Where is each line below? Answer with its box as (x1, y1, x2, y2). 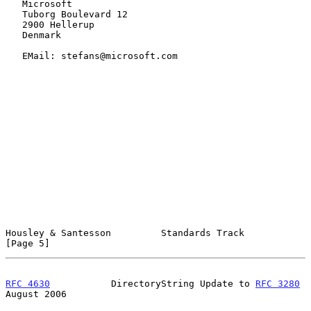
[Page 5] (6, 237, 50, 249)
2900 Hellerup (6, 19, 22, 30)
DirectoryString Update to (50, 278, 255, 289)
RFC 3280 (255, 278, 300, 289)
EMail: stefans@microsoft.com (6, 50, 22, 61)
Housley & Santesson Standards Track (6, 227, 244, 238)
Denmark (6, 29, 22, 40)
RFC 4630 (6, 278, 50, 289)
